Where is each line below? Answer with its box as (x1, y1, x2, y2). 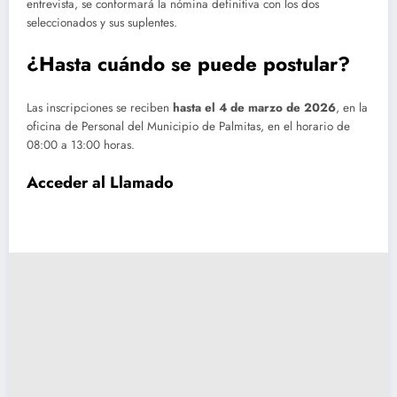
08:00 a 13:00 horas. (27, 136, 135, 154)
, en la (336, 99, 368, 117)
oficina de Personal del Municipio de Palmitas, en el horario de (27, 118, 350, 136)
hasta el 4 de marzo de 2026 (173, 99, 336, 117)
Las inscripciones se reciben (27, 99, 173, 117)
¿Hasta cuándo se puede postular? (27, 49, 350, 78)
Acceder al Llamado (27, 171, 174, 195)
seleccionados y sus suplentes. (27, 14, 177, 32)
